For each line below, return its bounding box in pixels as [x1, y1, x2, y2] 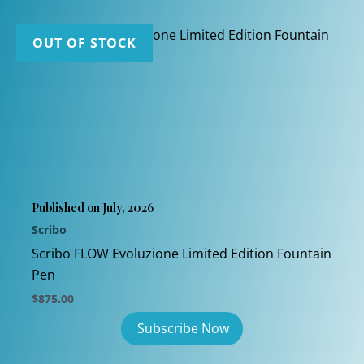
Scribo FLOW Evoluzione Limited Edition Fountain [32, 244, 332, 262]
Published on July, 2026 [32, 199, 154, 215]
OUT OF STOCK [32, 33, 136, 52]
